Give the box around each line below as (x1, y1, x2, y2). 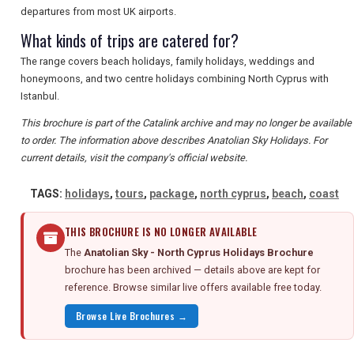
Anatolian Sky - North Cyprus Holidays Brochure (84, 247, 314, 259)
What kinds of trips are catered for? (21, 28, 239, 53)
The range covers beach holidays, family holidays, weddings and (21, 55, 314, 68)
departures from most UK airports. (21, 6, 176, 18)
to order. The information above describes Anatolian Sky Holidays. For (21, 134, 327, 147)
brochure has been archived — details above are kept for (65, 264, 320, 277)
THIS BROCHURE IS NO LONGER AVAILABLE (65, 224, 258, 240)
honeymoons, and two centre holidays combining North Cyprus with (21, 73, 329, 85)
